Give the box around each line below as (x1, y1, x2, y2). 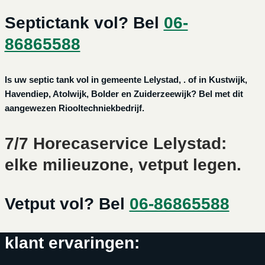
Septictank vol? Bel (4, 14, 164, 33)
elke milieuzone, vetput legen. (4, 156, 241, 174)
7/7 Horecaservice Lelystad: (4, 134, 227, 153)
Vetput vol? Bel (4, 195, 130, 214)
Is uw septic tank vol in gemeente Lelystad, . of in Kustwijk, (4, 75, 247, 85)
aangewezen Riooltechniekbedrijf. (4, 103, 144, 114)
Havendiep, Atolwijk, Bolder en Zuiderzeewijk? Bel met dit (4, 89, 243, 99)
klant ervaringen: (4, 234, 140, 253)
